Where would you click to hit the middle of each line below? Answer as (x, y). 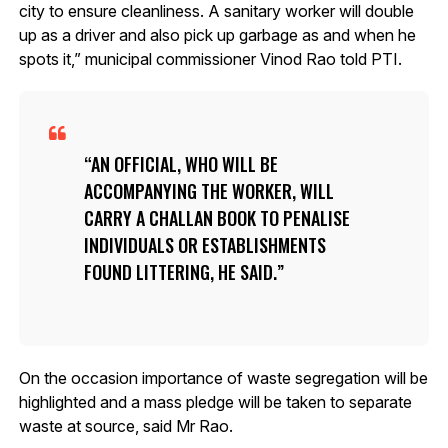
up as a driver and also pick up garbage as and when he (217, 34)
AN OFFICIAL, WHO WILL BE (184, 163)
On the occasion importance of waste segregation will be (223, 377)
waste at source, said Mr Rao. (125, 425)
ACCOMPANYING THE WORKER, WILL (208, 190)
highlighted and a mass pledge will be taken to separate (215, 401)
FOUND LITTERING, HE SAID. (180, 271)
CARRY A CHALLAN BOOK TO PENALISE (216, 217)
